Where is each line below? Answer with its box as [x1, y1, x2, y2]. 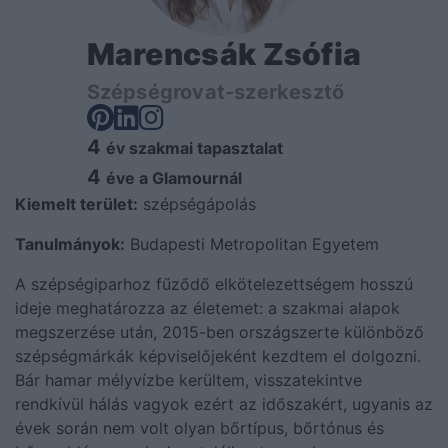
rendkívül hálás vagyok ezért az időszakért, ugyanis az [15, 393, 433, 414]
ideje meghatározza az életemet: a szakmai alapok [15, 297, 400, 318]
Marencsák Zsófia [86, 35, 362, 72]
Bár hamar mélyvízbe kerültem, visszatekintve [15, 369, 362, 390]
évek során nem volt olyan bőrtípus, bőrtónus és [15, 417, 384, 438]
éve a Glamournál [105, 167, 242, 188]
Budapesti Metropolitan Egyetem [125, 233, 379, 254]
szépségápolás [138, 193, 256, 214]
